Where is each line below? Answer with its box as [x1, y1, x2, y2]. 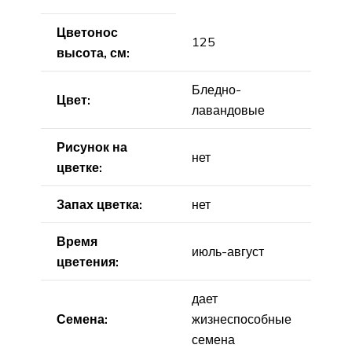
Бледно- [192, 81, 241, 97]
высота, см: [57, 44, 130, 60]
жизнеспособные [192, 310, 291, 327]
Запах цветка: [57, 196, 142, 212]
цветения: [57, 253, 119, 269]
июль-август [192, 243, 264, 259]
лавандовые [192, 101, 265, 118]
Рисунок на [57, 138, 127, 155]
